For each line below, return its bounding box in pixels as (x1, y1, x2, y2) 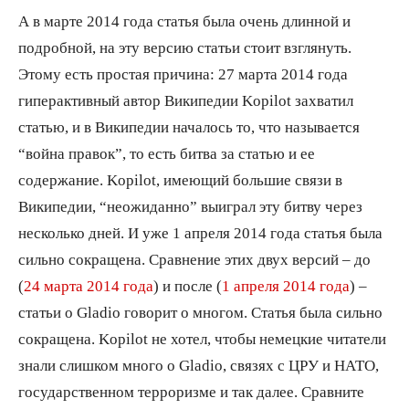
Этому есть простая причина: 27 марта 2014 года (18, 66, 348, 82)
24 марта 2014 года (24, 278, 153, 294)
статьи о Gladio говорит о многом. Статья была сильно (18, 304, 383, 320)
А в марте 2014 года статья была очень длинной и (18, 13, 351, 29)
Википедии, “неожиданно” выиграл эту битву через (18, 198, 362, 215)
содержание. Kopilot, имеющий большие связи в (18, 172, 342, 188)
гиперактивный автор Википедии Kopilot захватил (18, 92, 353, 109)
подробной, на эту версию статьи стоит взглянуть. (18, 39, 351, 56)
